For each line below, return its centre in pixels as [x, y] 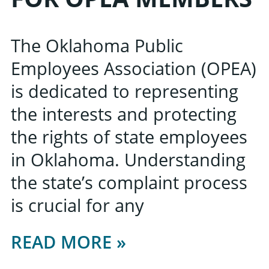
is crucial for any [77, 205]
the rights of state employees [129, 136]
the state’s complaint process [129, 182]
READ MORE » [68, 242]
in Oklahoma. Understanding [128, 159]
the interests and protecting [124, 113]
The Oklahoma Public [97, 45]
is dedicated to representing [125, 91]
